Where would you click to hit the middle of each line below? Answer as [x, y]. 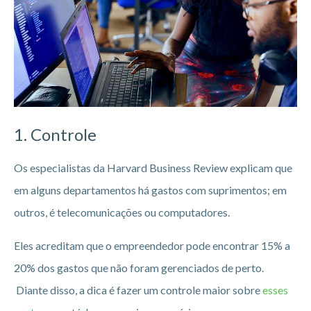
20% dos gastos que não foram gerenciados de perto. [139, 267]
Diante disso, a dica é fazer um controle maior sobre [138, 289]
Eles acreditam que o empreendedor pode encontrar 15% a [152, 245]
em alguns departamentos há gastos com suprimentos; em [150, 190]
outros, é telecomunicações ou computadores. [122, 212]
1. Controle [55, 134]
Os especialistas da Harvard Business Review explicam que [153, 167]
